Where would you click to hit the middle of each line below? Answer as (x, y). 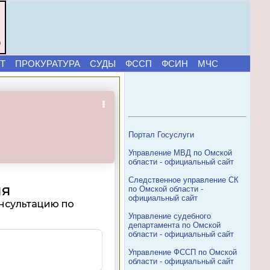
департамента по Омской (174, 225)
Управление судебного (170, 216)
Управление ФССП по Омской (183, 252)
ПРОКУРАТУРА (48, 64)
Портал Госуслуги (161, 135)
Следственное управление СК (184, 180)
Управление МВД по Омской (180, 153)
